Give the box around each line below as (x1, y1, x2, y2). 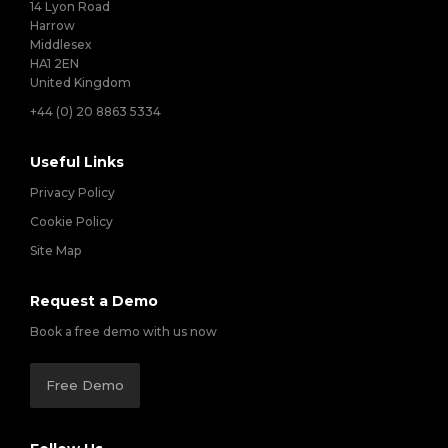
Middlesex (30, 37, 92, 52)
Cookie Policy (30, 214, 113, 229)
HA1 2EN (30, 56, 79, 71)
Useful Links (30, 153, 124, 171)
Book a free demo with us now (30, 324, 217, 339)
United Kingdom (30, 75, 131, 90)
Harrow (30, 18, 75, 33)
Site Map (30, 243, 81, 258)
